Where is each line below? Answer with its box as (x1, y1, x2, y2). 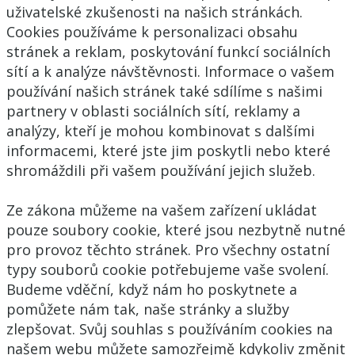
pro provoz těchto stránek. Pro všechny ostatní (6, 239, 330, 259)
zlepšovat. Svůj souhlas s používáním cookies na (6, 319, 333, 338)
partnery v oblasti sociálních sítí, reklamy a (6, 101, 300, 120)
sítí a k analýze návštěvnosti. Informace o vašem (6, 61, 334, 81)
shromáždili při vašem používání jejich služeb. (6, 160, 315, 180)
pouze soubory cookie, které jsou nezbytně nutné (6, 219, 345, 239)
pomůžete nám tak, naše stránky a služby (6, 299, 289, 319)
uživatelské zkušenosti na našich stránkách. (6, 2, 303, 21)
